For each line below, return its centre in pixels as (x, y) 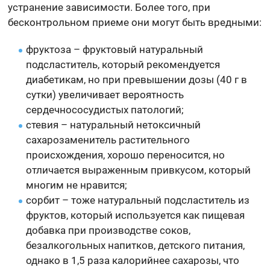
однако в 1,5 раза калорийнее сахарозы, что (133, 260)
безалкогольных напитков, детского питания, (136, 245)
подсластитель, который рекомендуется (123, 64)
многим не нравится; (77, 185)
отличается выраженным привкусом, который (139, 170)
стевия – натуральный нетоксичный (114, 124)
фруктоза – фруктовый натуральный (115, 49)
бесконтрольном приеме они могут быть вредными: (135, 22)
